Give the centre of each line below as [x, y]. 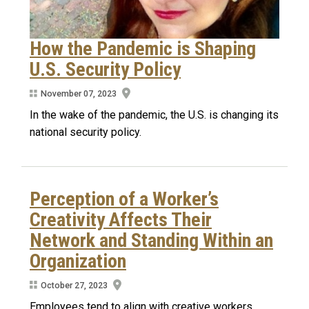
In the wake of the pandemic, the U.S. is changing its [154, 115]
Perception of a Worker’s [124, 199]
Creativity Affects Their [121, 220]
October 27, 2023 [74, 285]
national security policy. [86, 132]
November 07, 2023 [78, 93]
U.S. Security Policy [105, 70]
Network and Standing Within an [151, 241]
